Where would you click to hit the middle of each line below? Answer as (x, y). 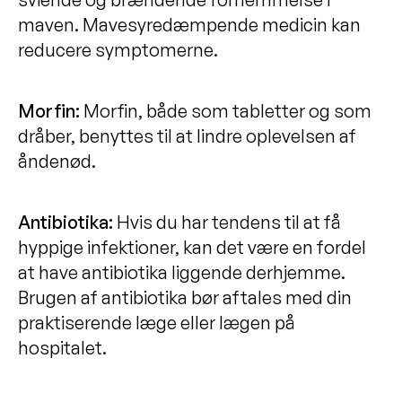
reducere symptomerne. (118, 49)
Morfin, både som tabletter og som (227, 110)
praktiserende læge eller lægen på (157, 322)
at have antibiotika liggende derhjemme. (182, 272)
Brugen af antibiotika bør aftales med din (185, 297)
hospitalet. (62, 347)
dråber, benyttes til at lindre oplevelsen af (187, 135)
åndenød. (57, 161)
